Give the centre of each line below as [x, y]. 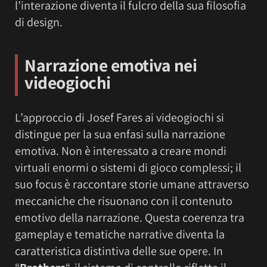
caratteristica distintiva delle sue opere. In [119, 251]
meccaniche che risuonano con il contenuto [124, 201]
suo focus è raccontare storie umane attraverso [132, 184]
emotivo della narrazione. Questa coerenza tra [130, 217]
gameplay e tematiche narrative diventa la [120, 234]
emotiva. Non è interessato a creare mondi [121, 150]
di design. [39, 22]
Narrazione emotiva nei [111, 65]
